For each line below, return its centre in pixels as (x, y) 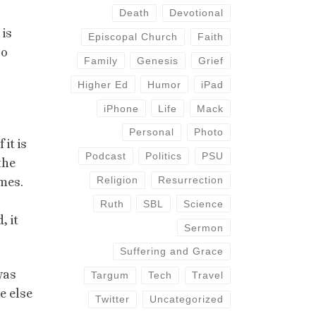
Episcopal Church (133, 37)
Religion (118, 180)
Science (203, 203)
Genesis (158, 60)
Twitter (113, 299)
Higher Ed (103, 84)
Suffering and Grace (171, 251)
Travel (207, 275)
